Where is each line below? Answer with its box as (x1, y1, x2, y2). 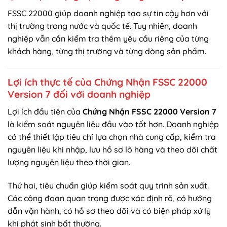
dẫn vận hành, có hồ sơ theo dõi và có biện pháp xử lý (8, 205, 211, 216)
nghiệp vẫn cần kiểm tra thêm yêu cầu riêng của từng (8, 33, 209, 44)
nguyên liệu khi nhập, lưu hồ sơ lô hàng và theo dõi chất (8, 144, 217, 155)
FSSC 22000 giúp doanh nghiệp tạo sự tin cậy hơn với (8, 8, 209, 18)
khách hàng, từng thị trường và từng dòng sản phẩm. (8, 46, 206, 56)
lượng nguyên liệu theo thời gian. (8, 157, 130, 167)
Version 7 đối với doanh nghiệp (8, 88, 150, 101)
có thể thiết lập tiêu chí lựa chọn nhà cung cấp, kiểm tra (8, 131, 216, 142)
